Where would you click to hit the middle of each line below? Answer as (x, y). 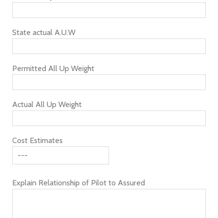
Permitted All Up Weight (53, 68)
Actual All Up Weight (47, 104)
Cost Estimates (37, 140)
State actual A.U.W (44, 32)
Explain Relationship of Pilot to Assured (79, 183)
